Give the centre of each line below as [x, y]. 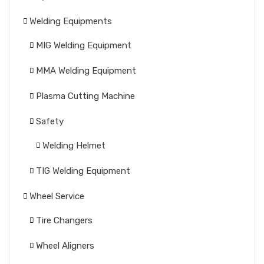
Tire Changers [64, 220]
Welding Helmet [74, 146]
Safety [50, 121]
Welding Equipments [71, 21]
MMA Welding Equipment [86, 71]
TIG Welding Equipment [83, 171]
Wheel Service [57, 196]
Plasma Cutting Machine [85, 96]
